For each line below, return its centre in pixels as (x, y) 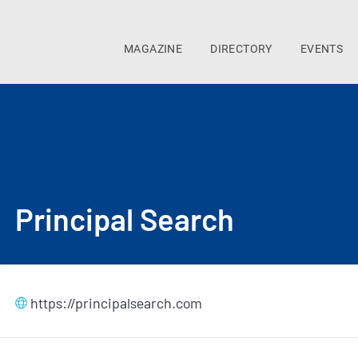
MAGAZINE (153, 48)
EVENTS (322, 48)
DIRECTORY (241, 48)
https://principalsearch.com (116, 303)
